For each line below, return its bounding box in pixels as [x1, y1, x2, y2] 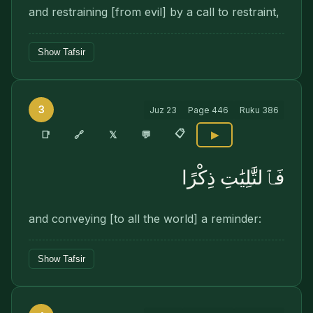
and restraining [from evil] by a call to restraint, [29, 5, 279, 19]
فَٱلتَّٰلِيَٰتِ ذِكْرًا [182, 167, 284, 189]
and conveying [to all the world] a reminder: [29, 212, 261, 226]
